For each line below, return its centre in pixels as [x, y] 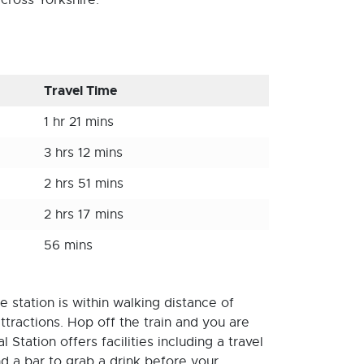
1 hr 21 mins [79, 122]
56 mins [68, 245]
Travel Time [80, 91]
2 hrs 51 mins [84, 184]
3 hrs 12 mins [83, 153]
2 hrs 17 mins [84, 214]
